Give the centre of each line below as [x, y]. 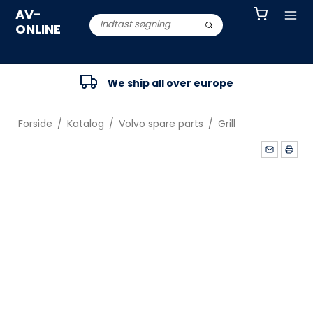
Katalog [85, 124]
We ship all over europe [170, 83]
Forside [35, 124]
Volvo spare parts [161, 124]
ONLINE [38, 29]
